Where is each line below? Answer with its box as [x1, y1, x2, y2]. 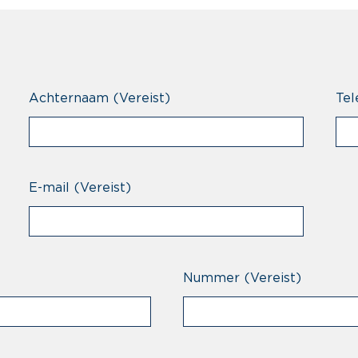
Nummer [183, 271, 240, 284]
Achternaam [29, 92, 109, 105]
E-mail [29, 181, 70, 194]
